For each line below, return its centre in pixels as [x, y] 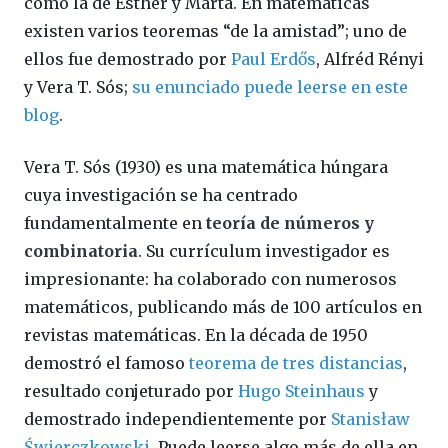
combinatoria [81, 251]
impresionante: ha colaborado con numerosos [210, 279]
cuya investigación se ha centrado [161, 195]
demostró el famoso [106, 363]
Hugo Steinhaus [301, 391]
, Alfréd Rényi [370, 59]
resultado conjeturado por [131, 391]
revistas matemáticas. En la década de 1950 [196, 335]
